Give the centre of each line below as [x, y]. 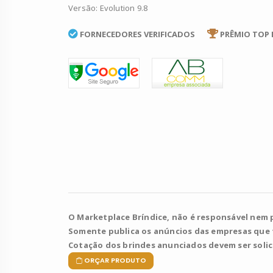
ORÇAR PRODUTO [115, 260]
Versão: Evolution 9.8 [108, 8]
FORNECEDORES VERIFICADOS [137, 34]
